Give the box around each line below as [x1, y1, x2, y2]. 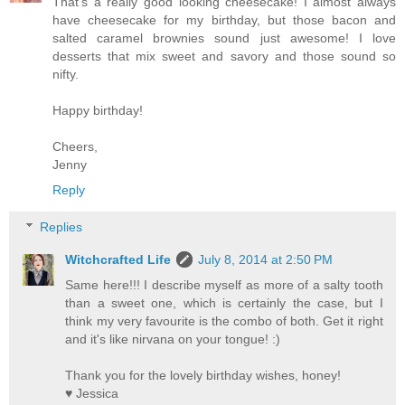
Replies [40, 220, 83, 235]
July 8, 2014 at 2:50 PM [198, 252, 334, 268]
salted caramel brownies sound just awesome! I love [52, 30, 396, 45]
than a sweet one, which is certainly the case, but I [65, 296, 383, 311]
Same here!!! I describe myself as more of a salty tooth [65, 278, 383, 293]
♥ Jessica [65, 386, 119, 401]
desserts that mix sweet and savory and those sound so [52, 48, 396, 63]
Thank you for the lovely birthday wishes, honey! [65, 368, 342, 383]
